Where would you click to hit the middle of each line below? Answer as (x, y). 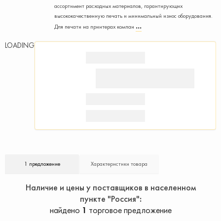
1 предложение (42, 164)
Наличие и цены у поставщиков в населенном (110, 187)
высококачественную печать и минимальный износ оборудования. (133, 16)
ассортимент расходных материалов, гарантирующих (118, 6)
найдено (66, 210)
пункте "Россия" (110, 199)
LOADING (20, 45)
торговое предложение (129, 210)
